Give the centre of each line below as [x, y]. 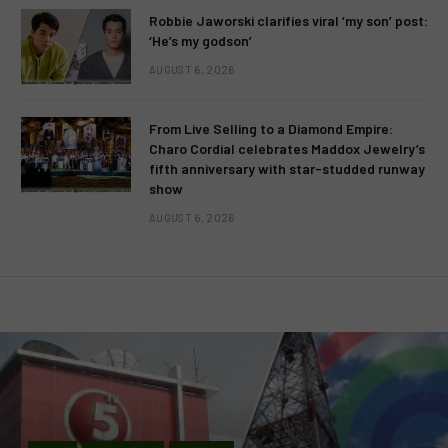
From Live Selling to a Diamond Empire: [271, 129]
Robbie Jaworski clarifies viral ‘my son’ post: [288, 21]
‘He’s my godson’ [200, 41]
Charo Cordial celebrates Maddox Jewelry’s [287, 149]
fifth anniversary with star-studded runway [287, 169]
